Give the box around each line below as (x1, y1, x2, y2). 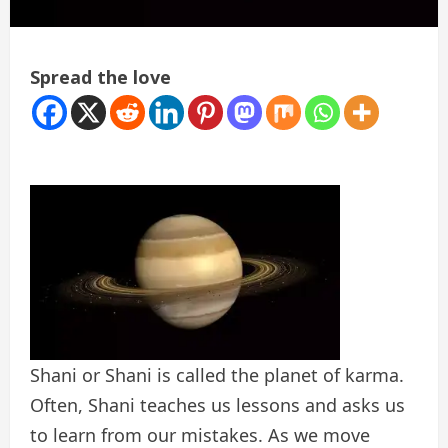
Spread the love (30, 64, 171, 89)
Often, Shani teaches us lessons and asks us (30, 392, 405, 417)
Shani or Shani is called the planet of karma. (30, 362, 404, 387)
